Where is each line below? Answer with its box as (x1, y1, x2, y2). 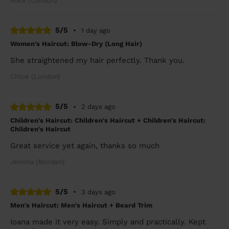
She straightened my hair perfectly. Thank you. (10, 56, 185, 65)
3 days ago (81, 188, 116, 196)
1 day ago (81, 26, 110, 34)
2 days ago (81, 103, 116, 111)
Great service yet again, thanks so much (10, 141, 159, 150)
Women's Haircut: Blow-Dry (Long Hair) (10, 40, 142, 48)
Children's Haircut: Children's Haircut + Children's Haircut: (10, 116, 205, 124)
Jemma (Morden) (10, 157, 65, 166)
